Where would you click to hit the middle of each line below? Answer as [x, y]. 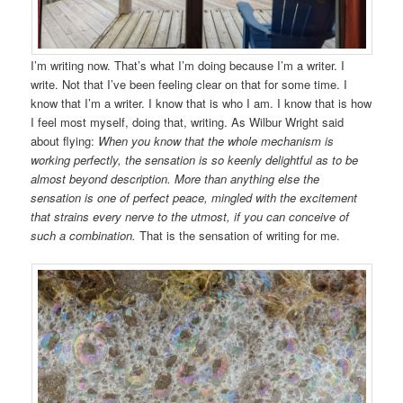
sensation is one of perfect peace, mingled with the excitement [194, 197]
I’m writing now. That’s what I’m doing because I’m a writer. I [188, 65]
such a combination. [84, 235]
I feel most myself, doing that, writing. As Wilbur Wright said [188, 121]
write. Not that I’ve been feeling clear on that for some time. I [189, 84]
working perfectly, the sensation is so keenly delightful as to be [195, 159]
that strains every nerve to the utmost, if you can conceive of [190, 216]
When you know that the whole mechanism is [216, 140]
